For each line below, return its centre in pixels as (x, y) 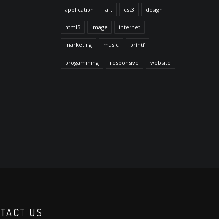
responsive (124, 62)
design (154, 9)
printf (137, 44)
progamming (82, 62)
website (160, 62)
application (79, 9)
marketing (78, 44)
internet (129, 27)
